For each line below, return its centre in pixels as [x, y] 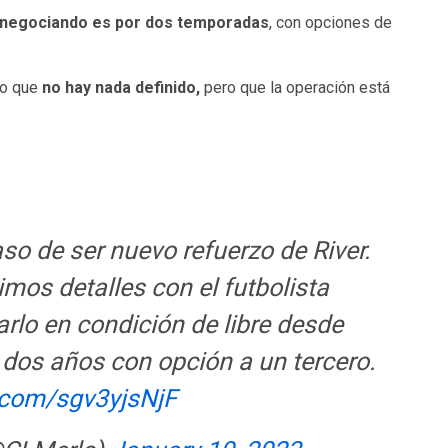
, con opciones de [330, 23]
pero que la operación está [297, 88]
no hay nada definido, [123, 88]
